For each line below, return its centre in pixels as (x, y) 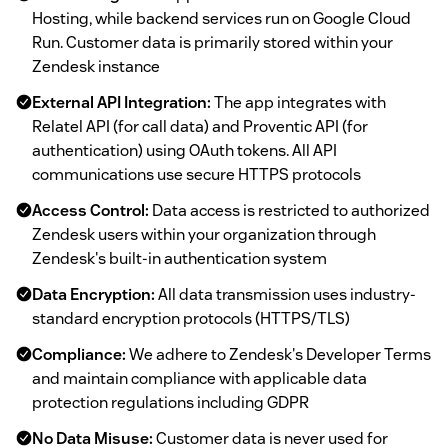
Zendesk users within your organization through (204, 235)
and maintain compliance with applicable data (199, 379)
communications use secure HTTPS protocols (196, 175)
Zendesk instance (96, 67)
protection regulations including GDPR (170, 403)
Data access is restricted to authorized (289, 211)
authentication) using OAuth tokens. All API (184, 151)
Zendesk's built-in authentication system (179, 259)
